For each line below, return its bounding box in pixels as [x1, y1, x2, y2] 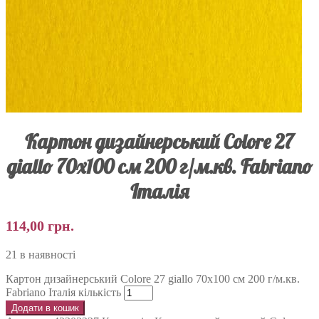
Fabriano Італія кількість [6, 286, 121, 298]
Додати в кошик [11, 302, 79, 313]
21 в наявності [6, 248, 75, 261]
